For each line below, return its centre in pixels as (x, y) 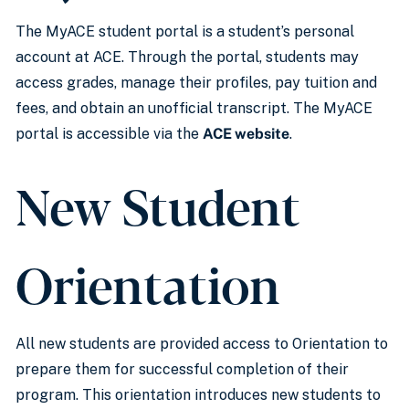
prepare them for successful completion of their (182, 369)
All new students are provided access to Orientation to (202, 344)
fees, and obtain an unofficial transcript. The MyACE (194, 108)
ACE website (246, 134)
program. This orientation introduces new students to (198, 395)
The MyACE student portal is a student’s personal (185, 31)
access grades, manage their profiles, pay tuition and (196, 83)
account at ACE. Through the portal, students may (187, 57)
